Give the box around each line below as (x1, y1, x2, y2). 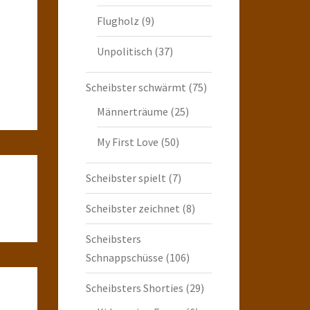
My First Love (96, 134, 158, 149)
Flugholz (96, 13, 139, 28)
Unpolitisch (96, 44, 152, 58)
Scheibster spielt (85, 170, 166, 185)
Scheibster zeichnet (85, 201, 180, 215)
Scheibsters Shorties (85, 280, 183, 295)
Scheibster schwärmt (85, 80, 186, 94)
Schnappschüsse (85, 250, 163, 264)
